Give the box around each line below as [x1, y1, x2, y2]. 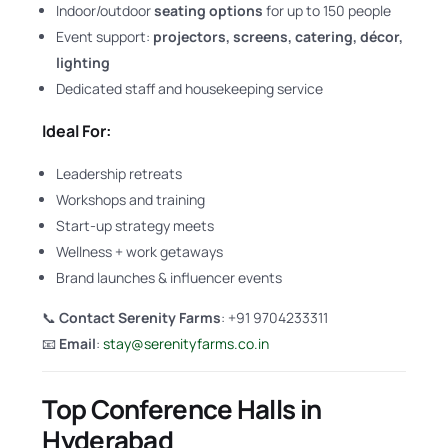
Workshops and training [56, 190, 206, 210]
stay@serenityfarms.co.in [103, 334, 270, 354]
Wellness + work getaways [56, 242, 224, 262]
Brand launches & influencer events [56, 268, 283, 288]
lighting [56, 52, 111, 72]
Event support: [56, 26, 154, 46]
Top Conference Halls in [42, 390, 322, 427]
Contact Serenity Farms [59, 308, 222, 328]
